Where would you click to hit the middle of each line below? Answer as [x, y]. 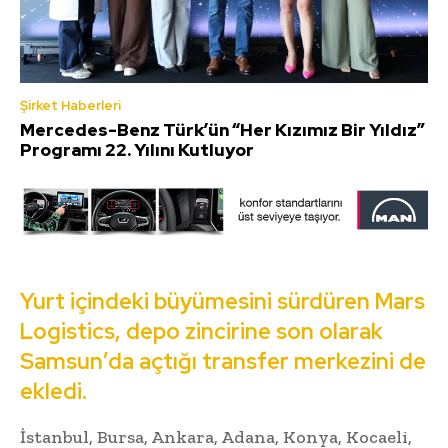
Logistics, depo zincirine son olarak [201, 332]
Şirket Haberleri [70, 105]
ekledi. [53, 392]
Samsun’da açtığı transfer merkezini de [223, 362]
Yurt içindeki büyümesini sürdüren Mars [222, 302]
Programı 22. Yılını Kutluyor [137, 149]
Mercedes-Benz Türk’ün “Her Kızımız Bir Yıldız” [222, 129]
